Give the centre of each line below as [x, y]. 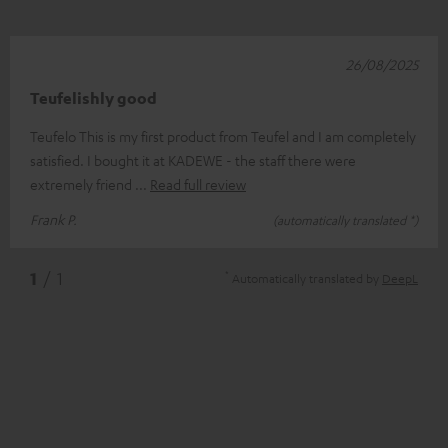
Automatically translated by [305, 277]
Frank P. [53, 218]
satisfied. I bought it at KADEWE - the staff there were [193, 159]
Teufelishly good [93, 97]
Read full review [198, 183]
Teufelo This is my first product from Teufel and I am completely [223, 135]
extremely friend [82, 183]
